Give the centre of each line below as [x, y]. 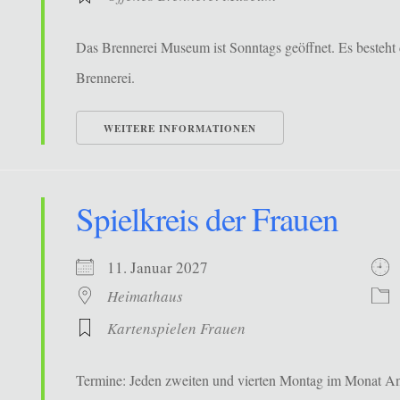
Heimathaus [146, 296]
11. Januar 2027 [169, 268]
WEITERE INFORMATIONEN [180, 129]
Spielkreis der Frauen [208, 219]
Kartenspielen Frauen [177, 329]
